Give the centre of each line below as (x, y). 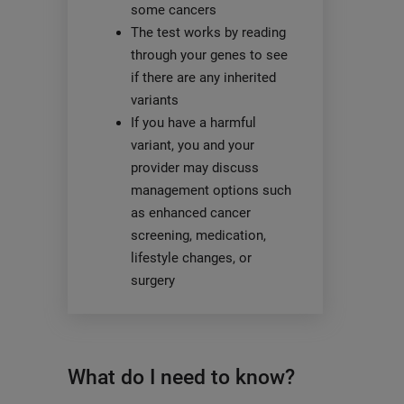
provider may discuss (194, 167)
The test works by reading (208, 32)
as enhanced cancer (190, 212)
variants (154, 100)
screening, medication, (198, 235)
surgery (152, 280)
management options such (211, 190)
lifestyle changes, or (191, 257)
